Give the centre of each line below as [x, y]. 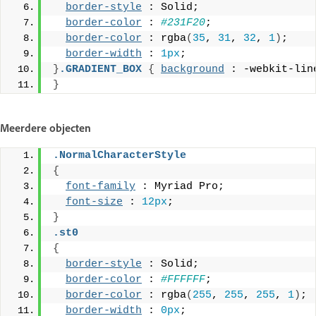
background [193, 70]
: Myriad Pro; [180, 187]
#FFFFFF [183, 280]
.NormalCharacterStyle [120, 156]
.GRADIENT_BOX [101, 70]
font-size [94, 202]
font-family [101, 187]
